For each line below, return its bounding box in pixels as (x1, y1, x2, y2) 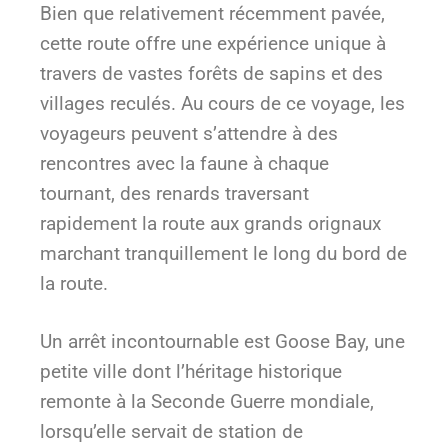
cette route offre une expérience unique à (40, 31, 386, 55)
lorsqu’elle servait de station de (40, 420, 303, 444)
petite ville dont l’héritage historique (40, 360, 342, 384)
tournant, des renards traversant (40, 181, 309, 205)
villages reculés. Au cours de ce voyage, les (40, 91, 405, 115)
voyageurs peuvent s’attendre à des (40, 121, 338, 145)
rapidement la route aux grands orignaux (40, 211, 381, 235)
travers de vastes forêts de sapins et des (40, 61, 383, 85)
